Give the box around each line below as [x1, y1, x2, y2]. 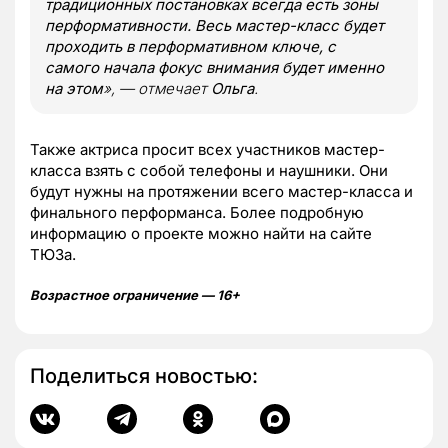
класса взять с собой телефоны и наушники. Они [30, 160, 388, 180]
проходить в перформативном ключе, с [45, 36, 336, 56]
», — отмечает [103, 78, 211, 98]
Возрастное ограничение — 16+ [30, 286, 240, 303]
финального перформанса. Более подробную [30, 202, 364, 222]
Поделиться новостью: [30, 363, 258, 388]
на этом [45, 78, 103, 98]
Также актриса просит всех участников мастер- [30, 139, 385, 159]
